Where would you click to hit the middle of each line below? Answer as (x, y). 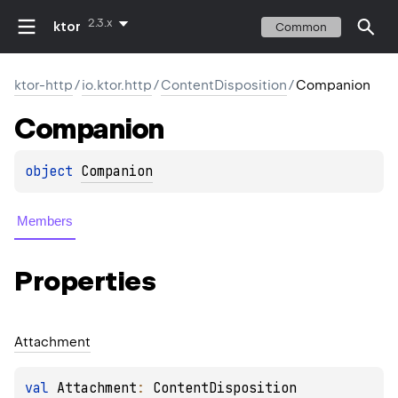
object (53, 172)
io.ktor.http (117, 85)
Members (45, 221)
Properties (85, 281)
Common (301, 27)
